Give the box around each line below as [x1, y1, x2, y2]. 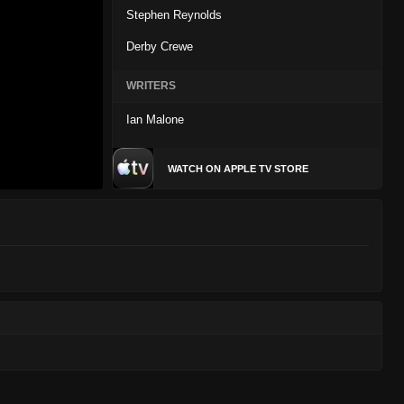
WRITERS [126, 79, 176, 92]
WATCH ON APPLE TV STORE [168, 163, 308, 175]
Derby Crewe [126, 40, 193, 53]
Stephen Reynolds [126, 8, 222, 22]
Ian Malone [126, 113, 184, 126]
